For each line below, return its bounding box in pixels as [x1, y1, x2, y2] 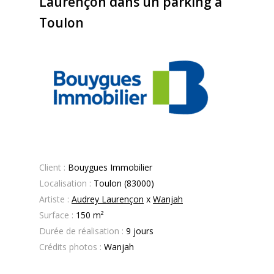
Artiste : [39, 193, 69, 205]
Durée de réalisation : [39, 225, 124, 237]
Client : [39, 161, 65, 173]
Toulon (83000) [94, 177, 154, 189]
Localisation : [39, 177, 94, 189]
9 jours [124, 225, 154, 237]
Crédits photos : [39, 241, 102, 253]
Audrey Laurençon [72, 193, 144, 205]
